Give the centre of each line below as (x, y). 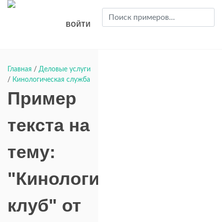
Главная (20, 69)
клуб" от (44, 205)
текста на (49, 125)
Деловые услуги (65, 69)
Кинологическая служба (51, 80)
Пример (42, 98)
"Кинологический (84, 179)
